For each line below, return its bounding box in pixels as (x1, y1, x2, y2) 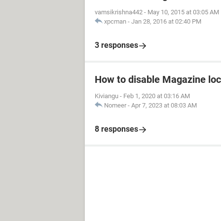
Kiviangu (95, 92, 118, 100)
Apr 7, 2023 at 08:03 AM (131, 101, 197, 109)
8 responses (95, 124, 138, 134)
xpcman (104, 17, 126, 25)
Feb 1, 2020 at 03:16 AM (123, 92, 190, 100)
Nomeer (104, 101, 126, 109)
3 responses (95, 40, 138, 50)
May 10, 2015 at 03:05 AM (147, 8, 219, 16)
